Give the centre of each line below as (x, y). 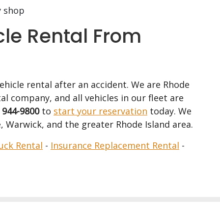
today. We (169, 111)
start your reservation (100, 111)
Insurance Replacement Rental (115, 145)
